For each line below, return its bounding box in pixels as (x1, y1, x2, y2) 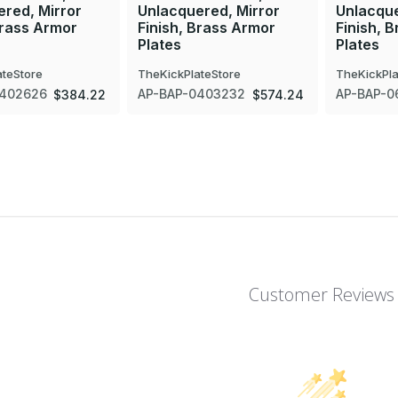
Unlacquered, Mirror (138, 2, 281, 20)
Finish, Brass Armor (138, 19, 276, 37)
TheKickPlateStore (138, 67, 242, 82)
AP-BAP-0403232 (138, 86, 246, 102)
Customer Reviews (249, 283, 395, 307)
